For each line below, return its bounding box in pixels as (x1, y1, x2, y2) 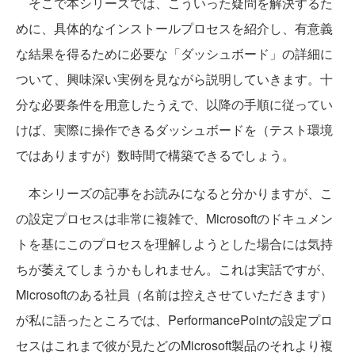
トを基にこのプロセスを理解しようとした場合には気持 (16, 235, 333, 254)
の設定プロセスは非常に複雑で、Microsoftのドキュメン (16, 209, 333, 228)
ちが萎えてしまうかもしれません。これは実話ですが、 (16, 260, 333, 279)
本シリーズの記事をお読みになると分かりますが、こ (16, 184, 333, 203)
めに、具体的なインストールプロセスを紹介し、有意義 (16, 19, 333, 38)
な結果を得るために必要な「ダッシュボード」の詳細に (16, 44, 333, 63)
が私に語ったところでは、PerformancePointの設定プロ (16, 311, 333, 330)
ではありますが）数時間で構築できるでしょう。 (16, 146, 295, 165)
